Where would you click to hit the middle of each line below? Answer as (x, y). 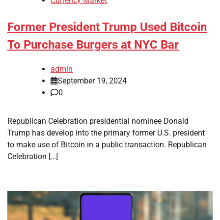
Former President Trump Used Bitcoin (107, 27)
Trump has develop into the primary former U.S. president (106, 133)
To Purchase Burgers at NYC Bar (93, 45)
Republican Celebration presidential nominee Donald (98, 121)
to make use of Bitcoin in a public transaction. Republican (107, 144)
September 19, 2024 (92, 81)
